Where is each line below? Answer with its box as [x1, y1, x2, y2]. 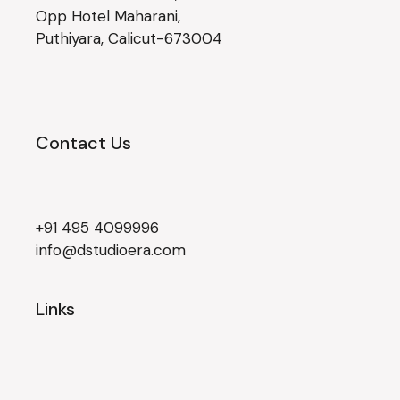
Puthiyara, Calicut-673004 [36, 29, 223, 49]
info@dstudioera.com [36, 240, 187, 261]
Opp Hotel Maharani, [36, 6, 181, 27]
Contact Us [36, 131, 132, 155]
